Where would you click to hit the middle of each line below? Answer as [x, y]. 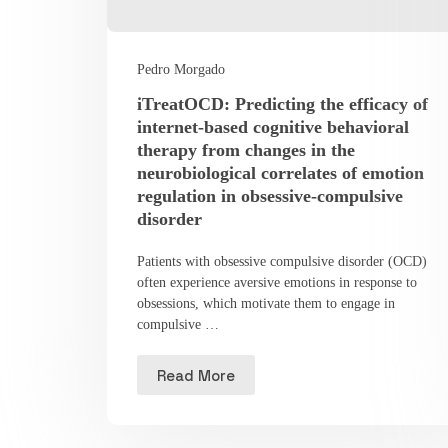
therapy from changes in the [246, 150]
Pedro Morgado [181, 70]
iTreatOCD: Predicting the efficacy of [283, 104]
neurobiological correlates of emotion [281, 173]
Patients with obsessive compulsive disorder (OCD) [282, 262]
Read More [196, 375]
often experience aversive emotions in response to [277, 283]
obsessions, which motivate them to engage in [266, 304]
